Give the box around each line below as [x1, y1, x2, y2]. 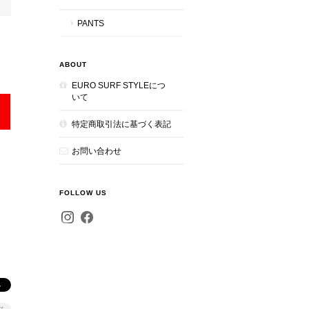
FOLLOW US [59, 189, 107, 197]
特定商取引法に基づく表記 [72, 119, 171, 128]
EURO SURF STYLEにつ [72, 81, 166, 90]
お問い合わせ [72, 146, 121, 155]
